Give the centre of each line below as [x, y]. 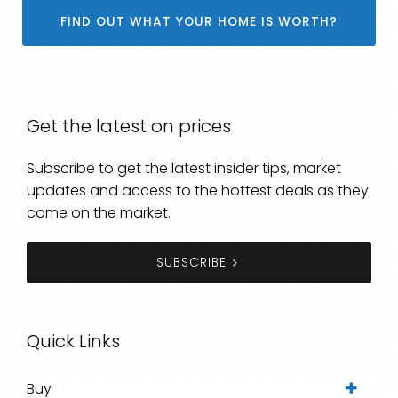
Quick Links [73, 341]
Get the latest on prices [129, 126]
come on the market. [99, 212]
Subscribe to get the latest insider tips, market [184, 168]
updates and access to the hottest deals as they [198, 190]
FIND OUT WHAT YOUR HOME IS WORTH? [199, 21]
